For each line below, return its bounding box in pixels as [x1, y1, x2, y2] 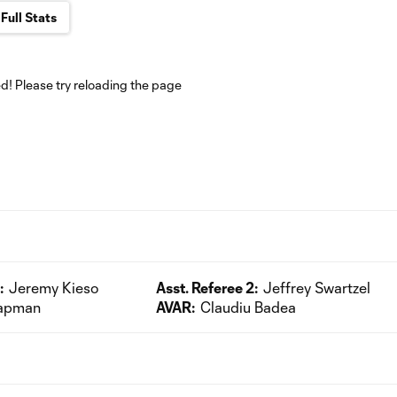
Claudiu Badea [200, 298, 296, 315]
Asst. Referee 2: [156, 278, 258, 296]
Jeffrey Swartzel [263, 278, 370, 296]
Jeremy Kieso [9, 278, 98, 296]
